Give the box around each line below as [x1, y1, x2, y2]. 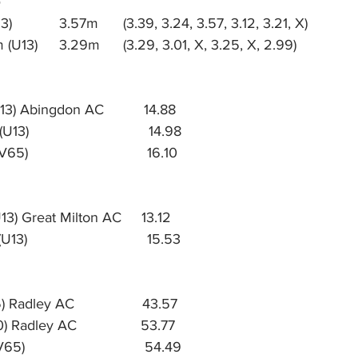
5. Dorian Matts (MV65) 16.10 [59, 145, 177, 161]
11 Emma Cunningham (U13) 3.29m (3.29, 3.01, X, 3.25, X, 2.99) [123, 37, 296, 53]
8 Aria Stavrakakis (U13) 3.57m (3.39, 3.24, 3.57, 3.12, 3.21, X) [123, 15, 312, 31]
